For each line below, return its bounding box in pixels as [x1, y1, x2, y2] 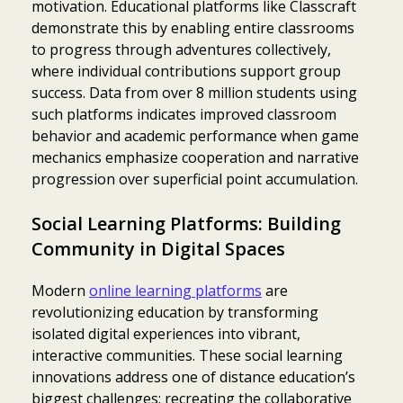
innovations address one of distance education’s [31, 366, 355, 387]
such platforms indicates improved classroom [31, 103, 336, 124]
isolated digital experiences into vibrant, [31, 323, 300, 344]
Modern [31, 280, 89, 300]
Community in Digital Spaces [31, 236, 285, 261]
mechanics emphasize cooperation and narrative [31, 147, 359, 167]
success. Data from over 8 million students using [31, 82, 357, 103]
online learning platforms [89, 280, 262, 300]
